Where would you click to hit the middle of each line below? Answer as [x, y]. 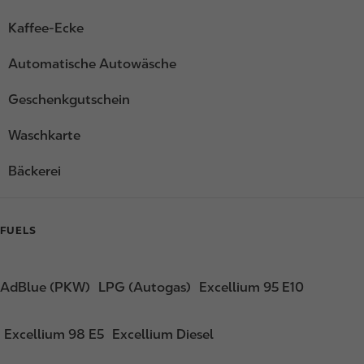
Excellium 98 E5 [54, 335]
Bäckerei [35, 171]
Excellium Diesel [163, 335]
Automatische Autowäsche [92, 64]
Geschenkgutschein [69, 100]
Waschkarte [44, 136]
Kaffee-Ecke [46, 28]
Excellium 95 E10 [251, 288]
